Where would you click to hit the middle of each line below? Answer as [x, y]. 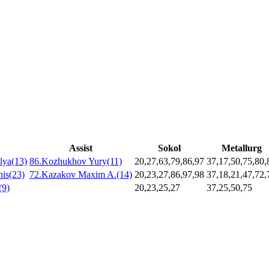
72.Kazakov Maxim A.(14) [81, 175]
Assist [81, 148]
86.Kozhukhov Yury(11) [76, 162]
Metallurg [241, 148]
